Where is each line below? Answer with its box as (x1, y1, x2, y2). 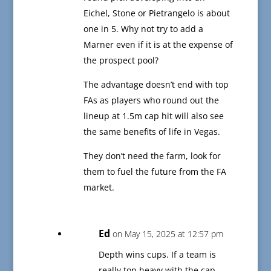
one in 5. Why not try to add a (83, 23, 203, 35)
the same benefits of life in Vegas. (83, 126, 220, 138)
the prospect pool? (83, 54, 158, 67)
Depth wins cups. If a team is (98, 249, 216, 261)
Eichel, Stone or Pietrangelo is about (83, 7, 230, 19)
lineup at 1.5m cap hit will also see (83, 110, 224, 122)
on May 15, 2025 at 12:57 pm (112, 228, 223, 240)
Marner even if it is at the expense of (83, 39, 233, 51)
